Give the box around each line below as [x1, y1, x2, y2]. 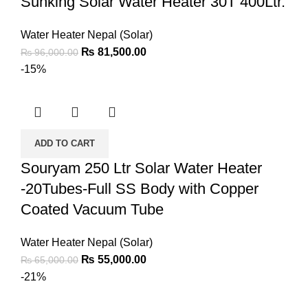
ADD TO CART [34, 137, 95, 148]
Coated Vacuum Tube [21, 200, 164, 218]
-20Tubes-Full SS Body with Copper [21, 179, 258, 197]
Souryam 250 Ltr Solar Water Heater [21, 159, 262, 177]
